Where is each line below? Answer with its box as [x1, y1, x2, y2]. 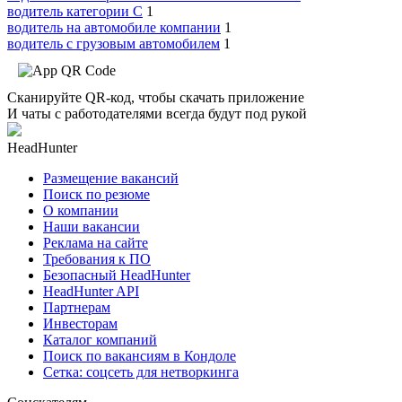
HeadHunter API [43, 284, 139, 300]
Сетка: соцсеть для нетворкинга [43, 364, 239, 380]
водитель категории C [7, 4, 143, 20]
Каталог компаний [43, 332, 157, 348]
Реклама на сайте [43, 235, 148, 251]
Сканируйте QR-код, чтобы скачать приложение [7, 90, 304, 106]
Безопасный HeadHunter [43, 267, 190, 284]
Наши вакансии [43, 219, 140, 235]
